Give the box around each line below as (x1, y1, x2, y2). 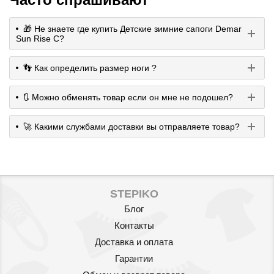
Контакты (114, 220, 154, 231)
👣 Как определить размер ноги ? (23, 62, 157, 73)
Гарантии (115, 253, 153, 264)
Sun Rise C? (16, 33, 64, 43)
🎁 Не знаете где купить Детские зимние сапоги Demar (23, 23, 242, 34)
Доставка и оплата (95, 236, 173, 247)
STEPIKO (109, 187, 158, 200)
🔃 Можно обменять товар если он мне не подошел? (23, 92, 233, 102)
